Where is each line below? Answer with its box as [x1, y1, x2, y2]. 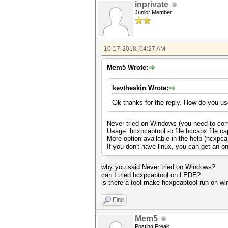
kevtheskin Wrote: [112, 84, 168, 92]
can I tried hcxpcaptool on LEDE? [101, 171, 201, 179]
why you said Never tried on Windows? [101, 163, 215, 171]
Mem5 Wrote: [107, 64, 148, 71]
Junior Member [135, 9, 172, 15]
